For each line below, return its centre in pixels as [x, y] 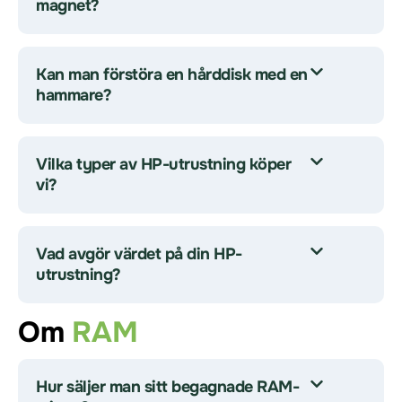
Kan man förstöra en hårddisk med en [172, 74]
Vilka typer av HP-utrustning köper [163, 164]
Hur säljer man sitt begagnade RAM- [167, 387]
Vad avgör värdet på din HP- [139, 254]
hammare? [74, 95]
